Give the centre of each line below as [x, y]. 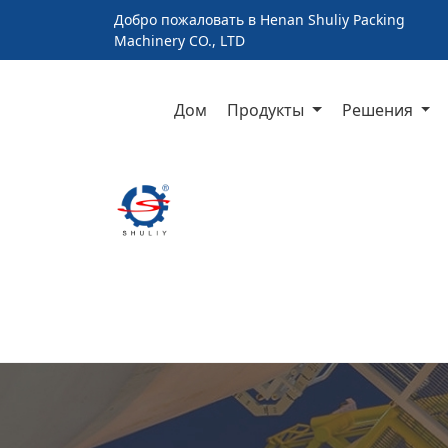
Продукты [267, 110]
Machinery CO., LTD [179, 40]
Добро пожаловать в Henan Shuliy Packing [259, 19]
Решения [379, 110]
